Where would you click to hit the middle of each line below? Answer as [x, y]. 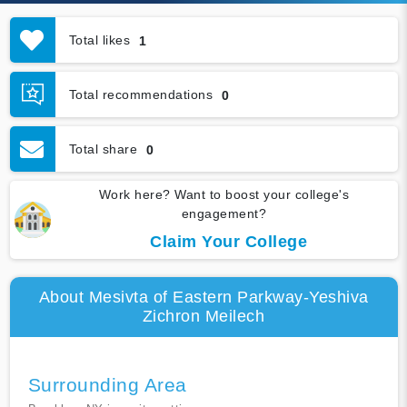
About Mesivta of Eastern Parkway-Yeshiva [203, 298]
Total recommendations [140, 94]
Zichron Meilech [203, 317]
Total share [103, 149]
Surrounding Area [107, 385]
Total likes [99, 40]
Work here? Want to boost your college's [224, 195]
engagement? [224, 214]
